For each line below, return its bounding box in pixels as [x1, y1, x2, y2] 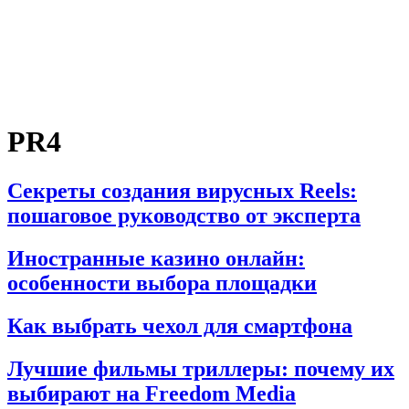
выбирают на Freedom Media [7, 381, 296, 405]
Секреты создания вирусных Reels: [7, 178, 357, 203]
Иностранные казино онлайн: [7, 246, 305, 270]
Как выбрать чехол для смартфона [7, 313, 352, 338]
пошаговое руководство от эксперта [7, 203, 361, 227]
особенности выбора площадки [7, 270, 317, 295]
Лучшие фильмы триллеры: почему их [7, 356, 394, 381]
